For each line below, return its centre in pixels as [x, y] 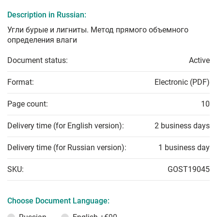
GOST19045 [189, 170]
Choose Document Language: [58, 201]
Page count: [28, 104]
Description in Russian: [47, 15]
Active [199, 61]
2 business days [182, 126]
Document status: [38, 61]
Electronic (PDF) [182, 82]
